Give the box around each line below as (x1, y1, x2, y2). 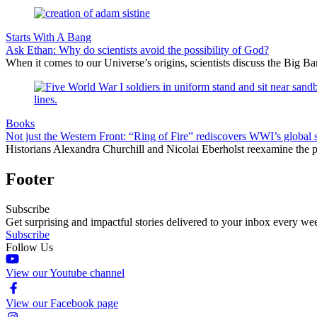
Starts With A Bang (6, 30, 91, 43)
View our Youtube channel (6, 266, 125, 279)
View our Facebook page (6, 296, 118, 309)
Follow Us (6, 241, 53, 253)
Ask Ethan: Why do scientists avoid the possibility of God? (6, 43, 269, 56)
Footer (6, 169, 54, 188)
